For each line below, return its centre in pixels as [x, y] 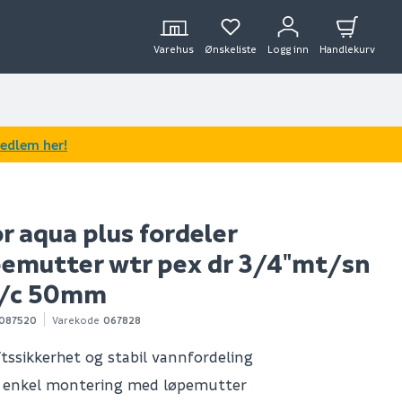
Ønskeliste [231, 49]
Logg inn [288, 49]
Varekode [76, 319]
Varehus [174, 49]
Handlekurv [347, 49]
